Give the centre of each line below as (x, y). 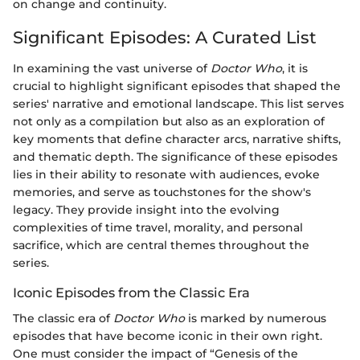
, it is (295, 68)
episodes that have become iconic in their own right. (168, 336)
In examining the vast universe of (112, 68)
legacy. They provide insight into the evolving (146, 209)
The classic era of (63, 318)
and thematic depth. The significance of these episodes (175, 156)
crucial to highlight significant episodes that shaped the (177, 86)
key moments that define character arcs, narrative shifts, (177, 139)
